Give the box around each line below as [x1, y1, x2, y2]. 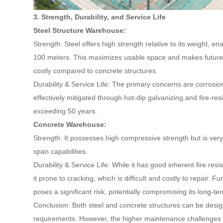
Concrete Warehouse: [33, 120, 107, 128]
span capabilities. [33, 147, 88, 155]
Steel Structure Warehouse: [33, 26, 126, 34]
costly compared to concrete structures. [33, 67, 158, 75]
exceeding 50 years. [33, 107, 98, 115]
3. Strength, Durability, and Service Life [33, 13, 166, 21]
